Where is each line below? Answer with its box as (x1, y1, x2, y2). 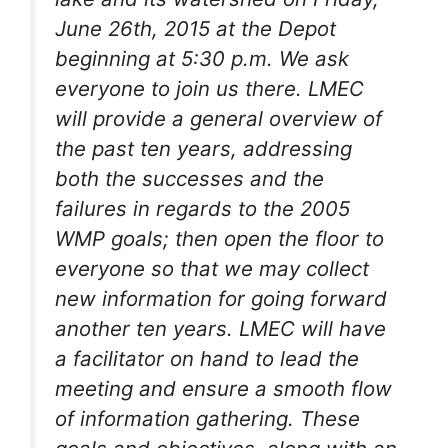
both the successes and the (55, 166, 324, 192)
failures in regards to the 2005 (55, 196, 350, 222)
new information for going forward (55, 286, 387, 312)
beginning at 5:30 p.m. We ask (55, 46, 349, 72)
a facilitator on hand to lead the (55, 346, 359, 372)
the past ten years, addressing (55, 136, 352, 162)
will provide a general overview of (55, 106, 382, 132)
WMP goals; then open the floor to (55, 226, 384, 252)
